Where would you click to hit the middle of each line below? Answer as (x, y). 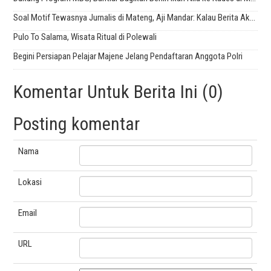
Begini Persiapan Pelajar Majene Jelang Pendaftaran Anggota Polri (128, 57)
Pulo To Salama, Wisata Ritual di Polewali (85, 37)
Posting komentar (77, 124)
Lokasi (30, 182)
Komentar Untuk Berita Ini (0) (119, 92)
